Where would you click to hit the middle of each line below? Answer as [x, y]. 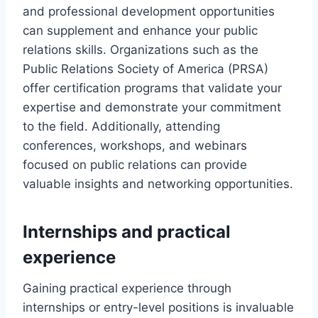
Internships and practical [127, 232]
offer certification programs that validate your [152, 88]
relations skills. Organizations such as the [141, 50]
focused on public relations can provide [135, 165]
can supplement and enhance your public [140, 31]
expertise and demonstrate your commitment [152, 108]
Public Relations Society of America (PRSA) [146, 69]
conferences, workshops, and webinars [135, 146]
